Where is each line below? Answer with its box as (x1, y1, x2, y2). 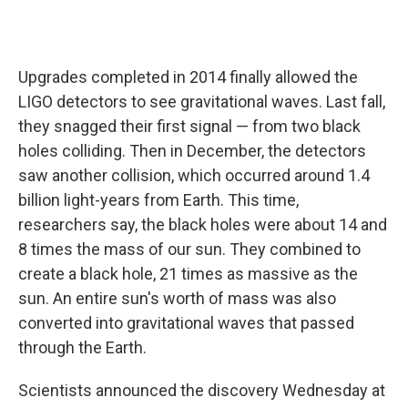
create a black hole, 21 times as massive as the (18, 264, 358, 284)
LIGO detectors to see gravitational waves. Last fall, (18, 92, 385, 112)
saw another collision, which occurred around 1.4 (18, 166, 370, 186)
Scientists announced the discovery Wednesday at (18, 381, 385, 401)
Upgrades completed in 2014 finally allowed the (18, 67, 358, 87)
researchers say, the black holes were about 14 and (18, 215, 387, 235)
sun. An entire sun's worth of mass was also (18, 289, 336, 309)
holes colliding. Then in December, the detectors (18, 141, 366, 161)
